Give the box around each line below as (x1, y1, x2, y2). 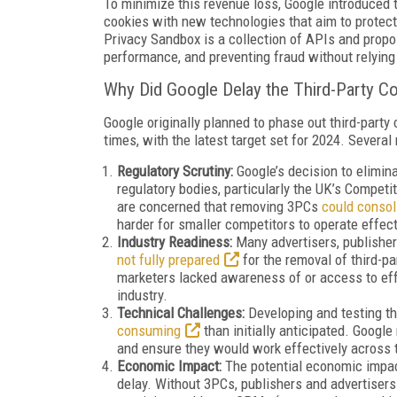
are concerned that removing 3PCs (117, 197, 322, 215)
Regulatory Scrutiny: (117, 161, 233, 180)
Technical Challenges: (117, 303, 245, 322)
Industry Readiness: (117, 232, 232, 251)
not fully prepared (117, 250, 220, 269)
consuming (117, 321, 181, 339)
